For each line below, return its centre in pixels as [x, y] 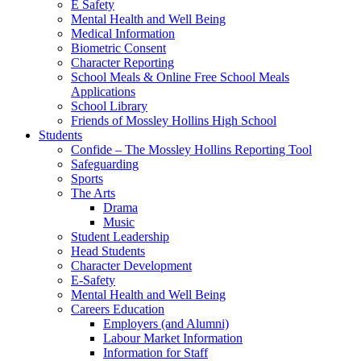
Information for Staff [156, 352]
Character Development [131, 265]
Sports [87, 178]
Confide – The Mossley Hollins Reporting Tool [191, 149]
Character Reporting [122, 62]
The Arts [93, 193]
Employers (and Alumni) [166, 323]
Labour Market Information [173, 338]
